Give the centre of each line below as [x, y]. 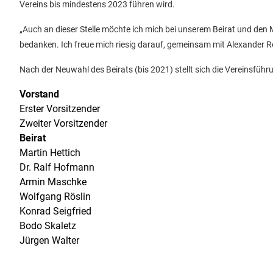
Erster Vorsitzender [60, 109]
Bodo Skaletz [48, 226]
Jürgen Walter [49, 240]
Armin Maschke [53, 182]
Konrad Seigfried [55, 211]
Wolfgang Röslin [55, 197]
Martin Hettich [50, 153]
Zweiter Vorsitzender [63, 123]
